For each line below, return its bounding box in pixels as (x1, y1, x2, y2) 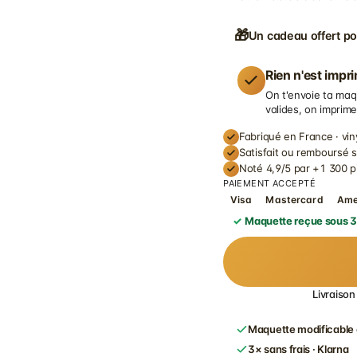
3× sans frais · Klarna (248, 342, 349, 355)
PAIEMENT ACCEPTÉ (223, 177, 316, 189)
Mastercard (265, 193, 324, 206)
